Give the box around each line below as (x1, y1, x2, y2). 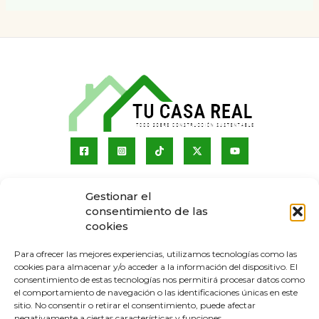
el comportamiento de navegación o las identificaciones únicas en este (14, 287, 298, 298)
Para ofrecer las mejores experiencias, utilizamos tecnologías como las (14, 249, 297, 259)
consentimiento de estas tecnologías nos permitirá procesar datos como (14, 274, 305, 285)
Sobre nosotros (112, 187, 207, 202)
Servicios (138, 232, 181, 244)
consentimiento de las (85, 204, 208, 218)
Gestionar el (85, 189, 152, 203)
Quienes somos (124, 217, 195, 229)
